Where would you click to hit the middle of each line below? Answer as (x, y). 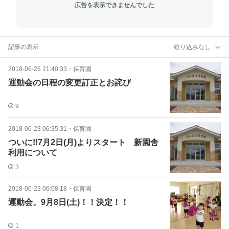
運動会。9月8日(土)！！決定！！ (68, 202)
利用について (33, 153)
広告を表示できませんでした (114, 5)
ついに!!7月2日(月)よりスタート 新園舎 (83, 142)
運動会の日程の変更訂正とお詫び (70, 83)
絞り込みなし (192, 47)
